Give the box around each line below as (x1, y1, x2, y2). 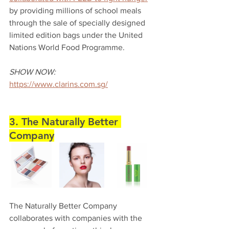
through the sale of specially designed (9, 18, 147, 28)
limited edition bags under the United (9, 31, 145, 40)
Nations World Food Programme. (9, 43, 127, 52)
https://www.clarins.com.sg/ (9, 80, 108, 89)
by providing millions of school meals (9, 6, 143, 15)
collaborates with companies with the (9, 214, 144, 223)
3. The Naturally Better (9, 116, 121, 128)
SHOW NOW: (9, 67, 56, 77)
